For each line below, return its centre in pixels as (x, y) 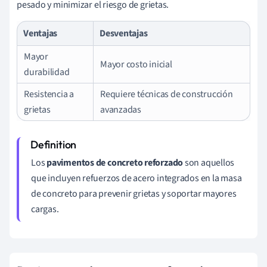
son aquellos (209, 162)
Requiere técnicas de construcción (167, 94)
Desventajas (124, 33)
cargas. (45, 209)
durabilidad (47, 72)
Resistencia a (49, 94)
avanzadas (121, 109)
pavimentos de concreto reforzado (115, 162)
